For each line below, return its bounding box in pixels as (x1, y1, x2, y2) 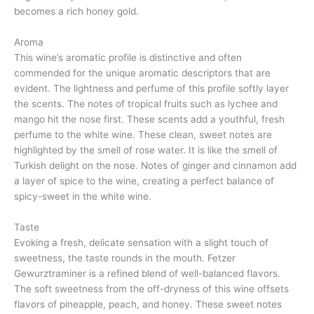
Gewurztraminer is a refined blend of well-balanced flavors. (14, 267, 280, 279)
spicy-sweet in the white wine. (14, 191, 151, 203)
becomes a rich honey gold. (14, 6, 139, 18)
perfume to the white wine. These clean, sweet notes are (14, 129, 272, 141)
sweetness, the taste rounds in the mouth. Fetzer (14, 252, 235, 264)
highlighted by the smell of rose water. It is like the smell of (14, 144, 278, 156)
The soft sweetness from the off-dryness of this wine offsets (14, 282, 289, 294)
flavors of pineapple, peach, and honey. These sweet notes (14, 298, 282, 310)
